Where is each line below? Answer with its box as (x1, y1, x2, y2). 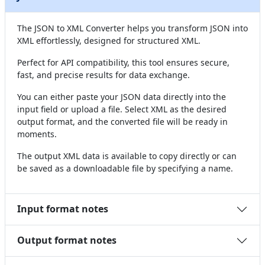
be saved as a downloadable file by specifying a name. (17, 162, 233, 174)
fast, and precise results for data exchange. (17, 69, 190, 80)
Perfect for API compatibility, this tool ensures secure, (17, 56, 230, 68)
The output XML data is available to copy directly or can (17, 150, 237, 161)
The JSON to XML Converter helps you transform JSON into (17, 22, 248, 34)
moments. (17, 128, 57, 140)
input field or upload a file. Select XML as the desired (17, 103, 227, 115)
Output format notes (17, 234, 117, 247)
